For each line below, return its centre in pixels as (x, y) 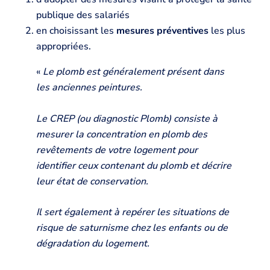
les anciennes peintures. (89, 88)
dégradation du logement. (93, 244)
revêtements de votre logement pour (117, 150)
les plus (227, 31)
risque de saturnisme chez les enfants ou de (132, 228)
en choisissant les (76, 31)
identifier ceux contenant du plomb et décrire (134, 165)
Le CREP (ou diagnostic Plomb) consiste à (127, 118)
